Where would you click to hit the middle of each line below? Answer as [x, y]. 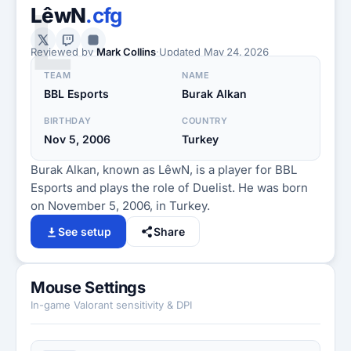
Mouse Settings [88, 288]
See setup [85, 232]
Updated [181, 52]
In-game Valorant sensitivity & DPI [111, 305]
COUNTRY [205, 121]
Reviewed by [63, 52]
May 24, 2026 [236, 52]
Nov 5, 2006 [77, 139]
